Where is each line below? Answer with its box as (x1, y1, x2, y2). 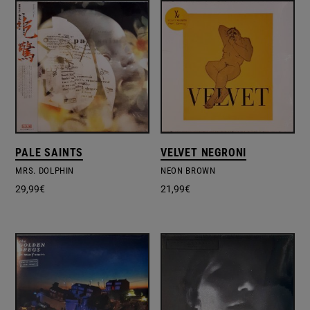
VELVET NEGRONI (161, 146, 247, 160)
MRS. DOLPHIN (15, 165, 75, 176)
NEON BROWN (161, 165, 216, 176)
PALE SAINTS (15, 146, 84, 160)
